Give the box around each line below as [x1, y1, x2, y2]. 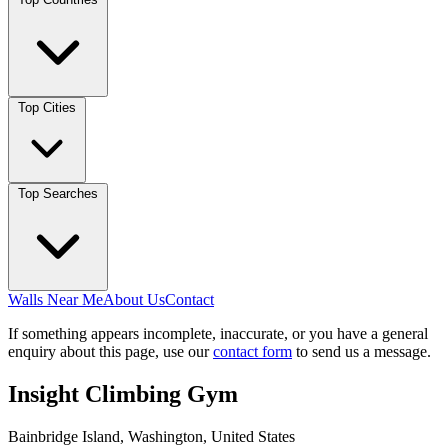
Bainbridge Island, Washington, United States [8, 427, 295, 445]
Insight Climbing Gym [8, 380, 238, 407]
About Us [103, 291, 165, 308]
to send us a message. [292, 343, 431, 360]
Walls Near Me [8, 291, 103, 308]
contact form [213, 343, 292, 360]
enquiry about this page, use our [8, 343, 213, 360]
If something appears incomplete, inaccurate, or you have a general [8, 325, 428, 342]
